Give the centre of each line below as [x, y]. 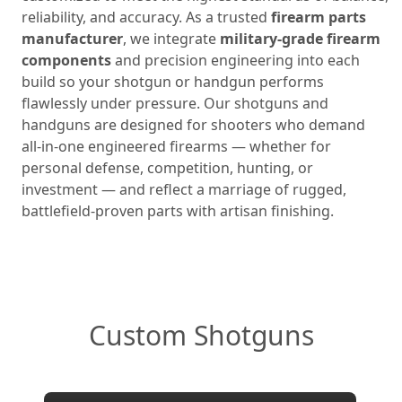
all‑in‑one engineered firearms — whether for [176, 147]
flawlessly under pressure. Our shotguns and [175, 104]
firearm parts [319, 17]
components [66, 61]
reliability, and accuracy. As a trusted [146, 17]
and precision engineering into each [236, 61]
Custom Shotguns [201, 336]
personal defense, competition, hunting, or [167, 168]
